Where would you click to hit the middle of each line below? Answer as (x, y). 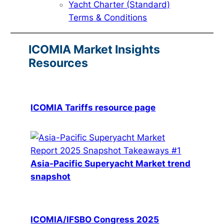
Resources (58, 63)
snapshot (51, 176)
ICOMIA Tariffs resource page (93, 108)
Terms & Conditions (108, 18)
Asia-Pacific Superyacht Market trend (111, 163)
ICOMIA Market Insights (94, 50)
